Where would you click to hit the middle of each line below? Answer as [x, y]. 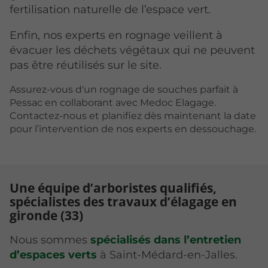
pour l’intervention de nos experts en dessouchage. [133, 129]
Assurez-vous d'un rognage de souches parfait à [124, 90]
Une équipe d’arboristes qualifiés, [113, 188]
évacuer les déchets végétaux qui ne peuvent [132, 50]
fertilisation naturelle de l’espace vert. [110, 9]
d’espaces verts [53, 255]
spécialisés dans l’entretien [166, 240]
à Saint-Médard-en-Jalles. [167, 255]
